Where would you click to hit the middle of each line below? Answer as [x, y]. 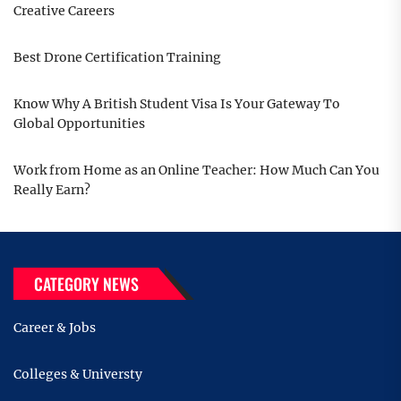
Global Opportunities [79, 124]
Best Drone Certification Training [117, 58]
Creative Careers [64, 11]
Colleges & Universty [78, 375]
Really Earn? [52, 190]
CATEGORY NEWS [86, 284]
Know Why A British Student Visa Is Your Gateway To [177, 104]
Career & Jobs [55, 328]
